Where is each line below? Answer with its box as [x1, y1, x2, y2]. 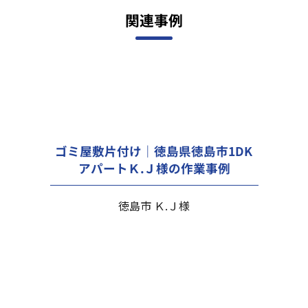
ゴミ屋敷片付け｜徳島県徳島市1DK [54, 142, 254, 159]
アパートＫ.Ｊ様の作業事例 [78, 159, 230, 177]
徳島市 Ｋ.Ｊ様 [118, 197, 190, 214]
